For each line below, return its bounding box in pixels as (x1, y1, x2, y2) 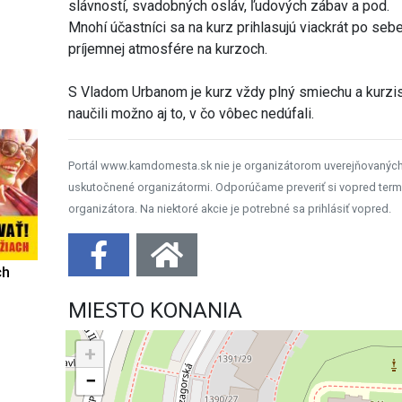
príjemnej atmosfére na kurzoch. (68, 39, 268, 57)
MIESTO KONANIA (68, 297, 243, 323)
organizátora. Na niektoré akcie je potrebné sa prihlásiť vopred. (68, 201, 392, 215)
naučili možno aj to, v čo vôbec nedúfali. (68, 104, 315, 122)
